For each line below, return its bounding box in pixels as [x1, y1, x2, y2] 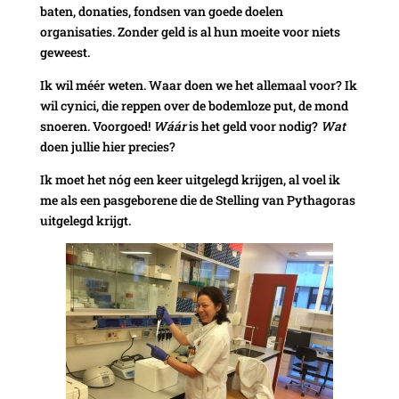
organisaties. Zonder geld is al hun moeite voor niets [39, 22, 340, 40]
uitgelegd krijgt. [39, 211, 131, 229]
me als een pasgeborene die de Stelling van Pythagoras [39, 191, 355, 208]
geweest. [39, 43, 90, 61]
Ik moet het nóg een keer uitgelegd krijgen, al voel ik [39, 170, 340, 188]
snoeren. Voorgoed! [39, 117, 153, 134]
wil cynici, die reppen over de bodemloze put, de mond [39, 96, 348, 114]
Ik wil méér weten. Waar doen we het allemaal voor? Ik [39, 76, 357, 94]
